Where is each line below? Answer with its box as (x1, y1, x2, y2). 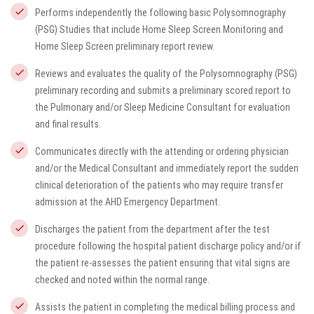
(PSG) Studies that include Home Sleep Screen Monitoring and (35, 24, 283, 35)
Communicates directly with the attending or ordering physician (35, 146, 289, 157)
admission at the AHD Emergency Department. (35, 196, 220, 207)
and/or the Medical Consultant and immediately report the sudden (35, 163, 299, 174)
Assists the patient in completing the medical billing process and (35, 301, 295, 313)
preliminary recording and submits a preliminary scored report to (35, 85, 291, 96)
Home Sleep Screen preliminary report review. (35, 41, 214, 52)
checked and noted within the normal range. (35, 274, 210, 285)
